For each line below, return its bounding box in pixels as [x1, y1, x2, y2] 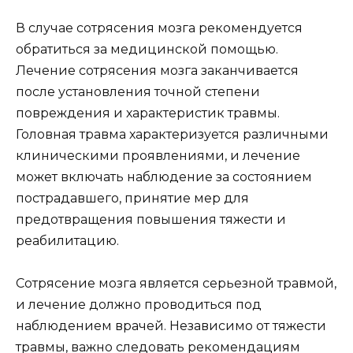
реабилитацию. [16, 232, 119, 248]
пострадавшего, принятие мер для [16, 190, 249, 206]
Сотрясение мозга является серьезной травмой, [16, 276, 336, 292]
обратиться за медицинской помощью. [16, 41, 278, 57]
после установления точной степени [16, 84, 260, 99]
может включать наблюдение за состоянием [16, 169, 312, 184]
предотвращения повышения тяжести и [16, 211, 286, 227]
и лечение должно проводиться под [16, 297, 262, 313]
